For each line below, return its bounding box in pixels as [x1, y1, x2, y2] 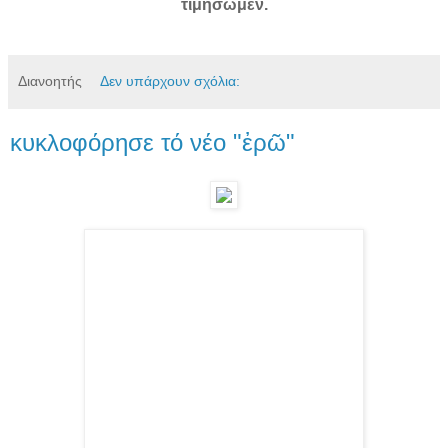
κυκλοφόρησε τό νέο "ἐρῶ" [10, 128, 295, 156]
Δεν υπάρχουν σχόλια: [100, 72, 241, 89]
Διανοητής [18, 72, 82, 89]
